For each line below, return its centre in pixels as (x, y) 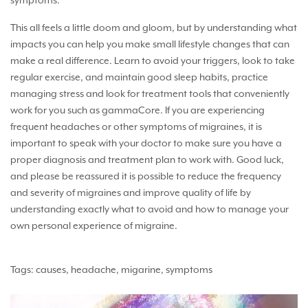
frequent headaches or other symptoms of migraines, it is (136, 127)
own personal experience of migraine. (94, 226)
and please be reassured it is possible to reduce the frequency (146, 176)
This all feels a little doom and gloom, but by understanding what (154, 28)
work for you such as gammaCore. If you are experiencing (137, 110)
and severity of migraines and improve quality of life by (131, 193)
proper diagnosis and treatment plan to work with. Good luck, (147, 160)
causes (51, 270)
